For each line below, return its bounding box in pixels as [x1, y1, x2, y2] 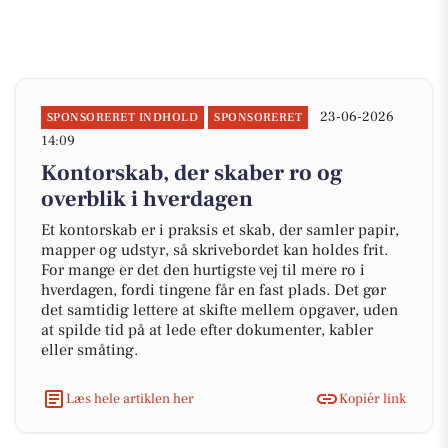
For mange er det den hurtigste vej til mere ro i [41, 260, 365, 280]
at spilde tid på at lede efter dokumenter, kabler [41, 320, 373, 340]
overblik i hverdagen [41, 185, 253, 213]
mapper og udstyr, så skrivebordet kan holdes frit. [41, 240, 388, 260]
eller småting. [41, 340, 138, 360]
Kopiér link [339, 389, 406, 408]
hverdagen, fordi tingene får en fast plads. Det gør [41, 280, 386, 300]
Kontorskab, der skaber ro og [41, 159, 343, 187]
